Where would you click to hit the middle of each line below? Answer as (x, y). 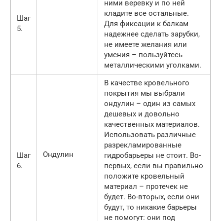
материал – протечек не (146, 187)
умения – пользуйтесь (143, 55)
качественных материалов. (152, 125)
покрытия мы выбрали (145, 93)
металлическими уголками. (153, 65)
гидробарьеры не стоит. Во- (152, 156)
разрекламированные (143, 145)
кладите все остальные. (147, 14)
